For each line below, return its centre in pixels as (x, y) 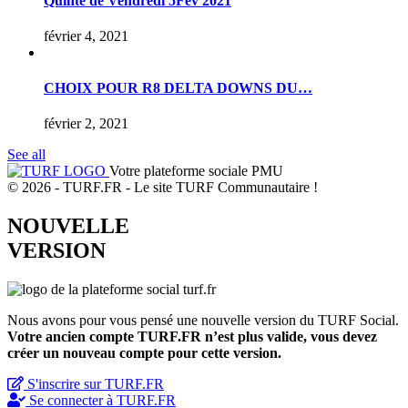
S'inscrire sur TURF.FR (96, 384)
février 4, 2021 (86, 36)
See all (26, 155)
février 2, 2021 (86, 124)
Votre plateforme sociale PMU (196, 171)
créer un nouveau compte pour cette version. (144, 353)
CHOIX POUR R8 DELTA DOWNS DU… (178, 88)
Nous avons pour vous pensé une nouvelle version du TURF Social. (203, 321)
